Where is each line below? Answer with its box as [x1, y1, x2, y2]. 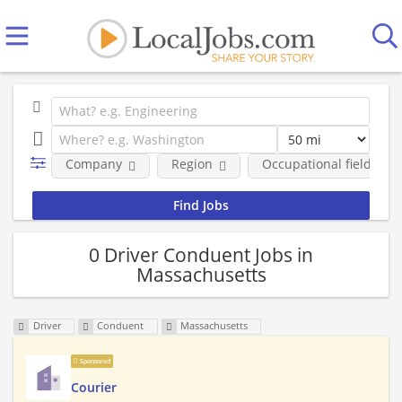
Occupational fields [261, 155, 378, 172]
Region [170, 155, 213, 172]
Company [65, 155, 122, 172]
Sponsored [79, 357, 110, 366]
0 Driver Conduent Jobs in [89, 241, 313, 267]
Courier [71, 379, 117, 397]
